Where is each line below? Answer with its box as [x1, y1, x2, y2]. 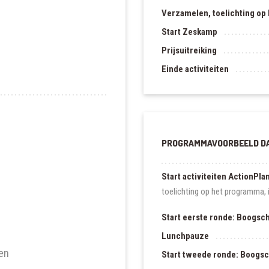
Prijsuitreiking [162, 44, 217, 56]
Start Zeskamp [162, 26, 217, 37]
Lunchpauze [162, 230, 209, 241]
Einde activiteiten [162, 63, 229, 74]
